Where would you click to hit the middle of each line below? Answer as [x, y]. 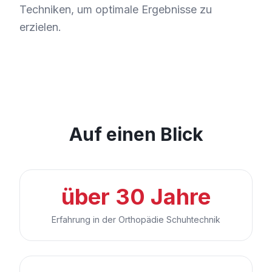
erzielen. [40, 27]
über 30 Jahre [136, 196]
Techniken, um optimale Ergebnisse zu [116, 9]
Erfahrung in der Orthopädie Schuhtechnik [136, 219]
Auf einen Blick [136, 134]
